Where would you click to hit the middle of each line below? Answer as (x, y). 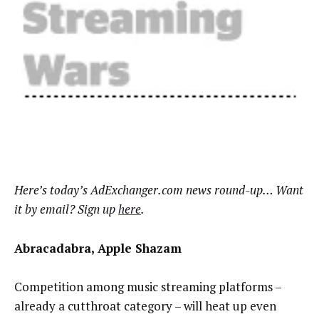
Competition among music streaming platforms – (148, 287)
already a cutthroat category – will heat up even (145, 306)
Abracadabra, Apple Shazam (98, 248)
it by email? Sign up (66, 209)
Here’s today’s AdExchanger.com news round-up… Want (159, 190)
